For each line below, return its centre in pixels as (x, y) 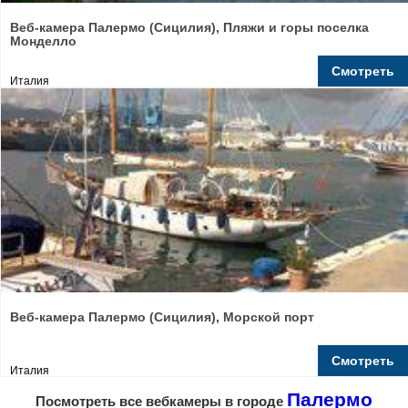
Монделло (43, 41)
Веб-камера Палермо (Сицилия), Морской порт (162, 317)
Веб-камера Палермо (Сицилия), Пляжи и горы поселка (189, 27)
